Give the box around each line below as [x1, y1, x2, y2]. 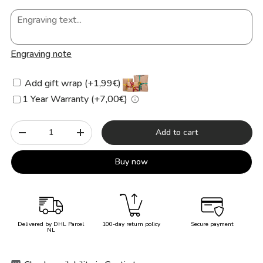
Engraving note [11, 48, 72, 61]
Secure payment [190, 220, 234, 228]
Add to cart [156, 127, 198, 139]
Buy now [115, 156, 148, 168]
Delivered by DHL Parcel [18, 220, 85, 228]
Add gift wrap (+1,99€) [22, 77, 121, 90]
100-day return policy [102, 220, 161, 228]
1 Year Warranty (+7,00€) [22, 93, 127, 106]
